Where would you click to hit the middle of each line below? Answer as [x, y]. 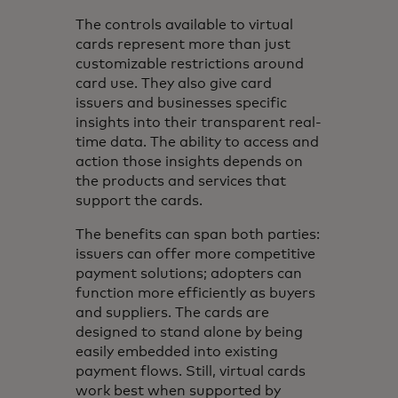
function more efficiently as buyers [196, 293]
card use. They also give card [174, 83]
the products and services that [181, 181]
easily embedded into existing [177, 351]
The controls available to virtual [185, 24]
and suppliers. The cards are [173, 312]
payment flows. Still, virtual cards [191, 371]
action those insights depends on [190, 161]
